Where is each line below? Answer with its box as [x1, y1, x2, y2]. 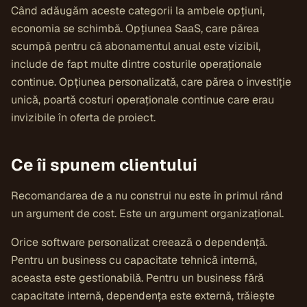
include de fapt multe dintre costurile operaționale [11, 57, 262, 71]
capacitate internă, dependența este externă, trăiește [11, 288, 275, 303]
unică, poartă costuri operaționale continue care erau [11, 93, 274, 107]
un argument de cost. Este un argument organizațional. [11, 206, 284, 221]
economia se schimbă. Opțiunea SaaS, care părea [11, 21, 259, 36]
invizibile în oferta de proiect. [11, 110, 156, 125]
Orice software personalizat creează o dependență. [11, 235, 267, 249]
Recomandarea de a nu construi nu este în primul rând [11, 188, 283, 203]
